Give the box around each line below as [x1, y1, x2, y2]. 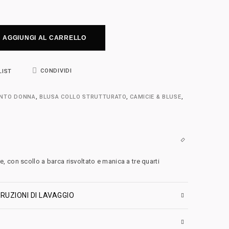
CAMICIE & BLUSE [130, 94, 181, 100]
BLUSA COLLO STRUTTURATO [39, 94, 126, 100]
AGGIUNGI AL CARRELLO [3, 34, 86, 41]
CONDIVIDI [40, 67, 72, 74]
